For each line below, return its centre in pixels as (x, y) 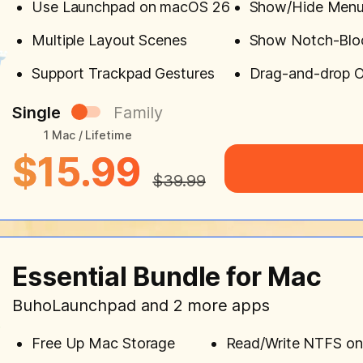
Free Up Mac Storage (104, 343)
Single (36, 112)
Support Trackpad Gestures (123, 73)
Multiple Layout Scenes (109, 40)
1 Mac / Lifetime (88, 135)
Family (138, 112)
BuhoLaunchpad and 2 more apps (141, 305)
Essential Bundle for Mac (167, 276)
